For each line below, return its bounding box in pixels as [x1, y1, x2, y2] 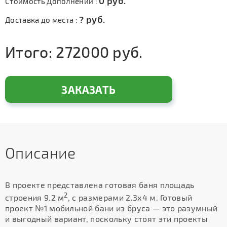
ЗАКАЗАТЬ [61, 83, 116, 96]
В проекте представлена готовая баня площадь [5, 180, 195, 190]
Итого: [5, 43, 56, 61]
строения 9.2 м [5, 193, 64, 203]
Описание [5, 143, 76, 162]
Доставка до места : [5, 15, 80, 24]
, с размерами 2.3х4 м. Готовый [67, 193, 193, 203]
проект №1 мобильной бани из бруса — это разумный [5, 203, 218, 213]
